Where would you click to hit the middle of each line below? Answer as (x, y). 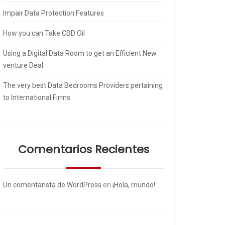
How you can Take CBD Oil (44, 33)
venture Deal (23, 65)
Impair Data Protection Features (53, 13)
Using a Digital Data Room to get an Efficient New (80, 53)
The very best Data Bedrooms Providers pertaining (83, 85)
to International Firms (37, 97)
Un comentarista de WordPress (52, 185)
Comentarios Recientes (83, 149)
